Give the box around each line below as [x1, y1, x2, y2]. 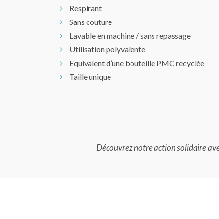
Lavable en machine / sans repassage [69, 30, 191, 40]
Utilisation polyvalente [69, 44, 145, 54]
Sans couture [69, 17, 112, 26]
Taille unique [69, 71, 111, 81]
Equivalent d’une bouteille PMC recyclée [69, 58, 204, 67]
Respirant [69, 3, 102, 13]
